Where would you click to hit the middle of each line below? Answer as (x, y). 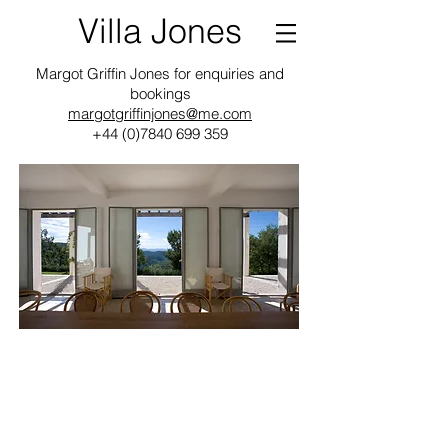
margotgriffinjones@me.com (160, 113)
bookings (160, 93)
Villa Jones (160, 31)
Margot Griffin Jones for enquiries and (160, 73)
